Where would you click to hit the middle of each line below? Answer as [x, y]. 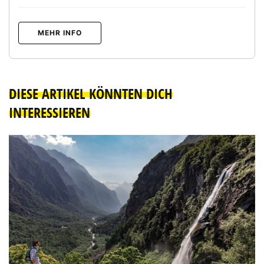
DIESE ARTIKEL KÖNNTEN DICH [91, 93]
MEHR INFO [60, 32]
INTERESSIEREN [49, 112]
